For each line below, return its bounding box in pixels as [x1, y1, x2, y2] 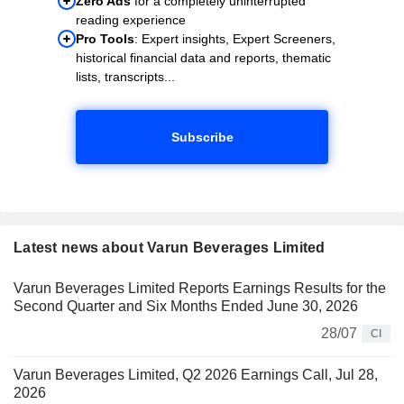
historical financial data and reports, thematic [76, 50, 331, 65]
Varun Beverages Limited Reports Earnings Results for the [14, 280, 386, 296]
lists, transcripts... [76, 69, 175, 84]
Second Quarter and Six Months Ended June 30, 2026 [14, 298, 358, 314]
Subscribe [170, 129, 234, 144]
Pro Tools [76, 31, 134, 46]
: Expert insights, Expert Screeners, [134, 31, 335, 46]
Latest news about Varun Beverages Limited [14, 239, 326, 255]
